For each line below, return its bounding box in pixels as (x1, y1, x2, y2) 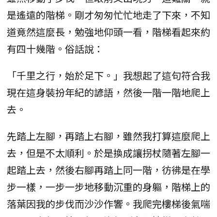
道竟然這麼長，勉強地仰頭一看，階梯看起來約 (7, 25, 210, 39)
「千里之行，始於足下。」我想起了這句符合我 (7, 68, 210, 83)
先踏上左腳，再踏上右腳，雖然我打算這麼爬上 (7, 129, 210, 143)
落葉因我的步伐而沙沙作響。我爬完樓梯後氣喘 (7, 197, 210, 211)
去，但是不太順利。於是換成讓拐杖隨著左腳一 (7, 146, 210, 160)
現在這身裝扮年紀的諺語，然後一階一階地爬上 (7, 85, 210, 100)
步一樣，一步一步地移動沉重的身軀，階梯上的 (7, 180, 210, 194)
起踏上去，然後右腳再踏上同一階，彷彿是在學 (7, 163, 210, 177)
